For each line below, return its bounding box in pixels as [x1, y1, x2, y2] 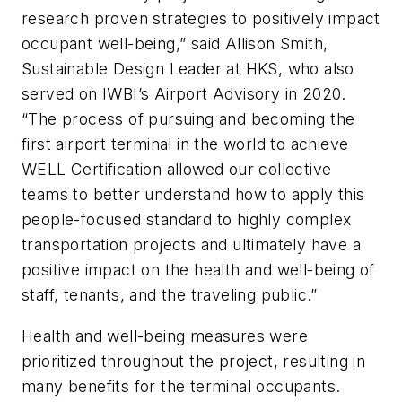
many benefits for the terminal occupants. [22, 376, 341, 396]
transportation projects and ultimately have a [22, 235, 361, 255]
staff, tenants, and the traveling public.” [22, 285, 318, 305]
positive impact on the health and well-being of [22, 260, 375, 280]
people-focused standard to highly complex [22, 210, 352, 230]
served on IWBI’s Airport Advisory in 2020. [22, 84, 346, 104]
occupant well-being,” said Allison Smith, [22, 34, 328, 54]
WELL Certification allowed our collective [22, 160, 332, 179]
